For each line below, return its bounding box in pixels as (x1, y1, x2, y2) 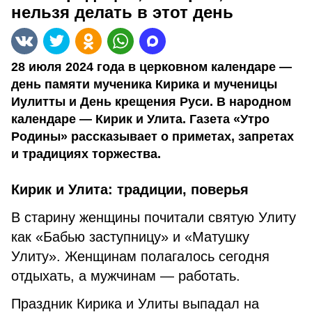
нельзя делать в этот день (11, 3, 233, 22)
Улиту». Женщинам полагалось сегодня (11, 249, 270, 264)
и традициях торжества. (11, 147, 161, 161)
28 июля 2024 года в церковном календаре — (11, 60, 292, 74)
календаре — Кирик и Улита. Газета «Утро (11, 112, 270, 126)
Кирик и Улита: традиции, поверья (11, 182, 257, 197)
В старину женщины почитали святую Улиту (11, 210, 296, 225)
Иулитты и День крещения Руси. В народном (11, 95, 291, 109)
